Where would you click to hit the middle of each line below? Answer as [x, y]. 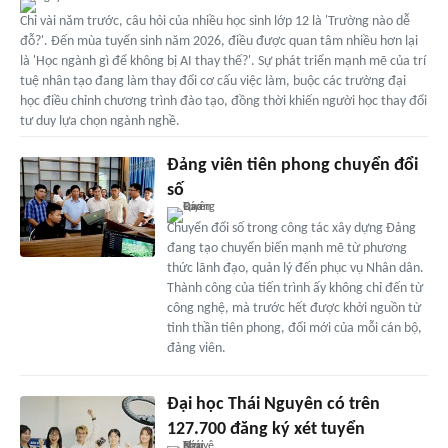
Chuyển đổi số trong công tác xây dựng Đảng [291, 228]
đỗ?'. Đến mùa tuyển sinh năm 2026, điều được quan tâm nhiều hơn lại [219, 41]
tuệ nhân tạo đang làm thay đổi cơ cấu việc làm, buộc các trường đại [213, 81]
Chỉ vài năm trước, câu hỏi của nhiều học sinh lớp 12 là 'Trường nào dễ [215, 21]
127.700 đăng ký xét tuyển [265, 429]
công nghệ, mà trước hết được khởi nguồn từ [293, 308]
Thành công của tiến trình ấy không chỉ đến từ [294, 288]
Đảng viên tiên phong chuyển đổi [292, 165]
